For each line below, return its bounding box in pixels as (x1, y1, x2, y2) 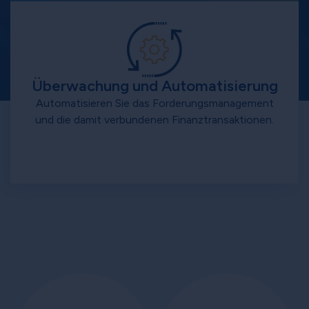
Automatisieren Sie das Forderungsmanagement (35, 97, 274, 110)
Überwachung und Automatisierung (31, 77, 278, 96)
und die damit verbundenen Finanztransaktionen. (35, 113, 274, 127)
